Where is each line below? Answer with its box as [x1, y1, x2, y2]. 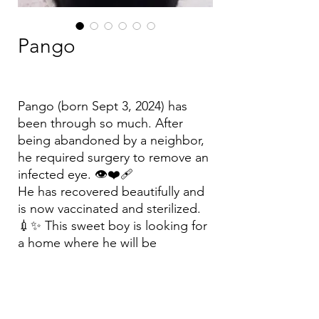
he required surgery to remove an [18, 150, 209, 165]
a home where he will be [18, 235, 157, 251]
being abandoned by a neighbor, [18, 132, 204, 148]
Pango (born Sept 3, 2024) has [18, 98, 187, 114]
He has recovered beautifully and [18, 184, 204, 199]
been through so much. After [18, 115, 183, 131]
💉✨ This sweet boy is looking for [18, 218, 207, 234]
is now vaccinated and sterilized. [18, 201, 201, 216]
